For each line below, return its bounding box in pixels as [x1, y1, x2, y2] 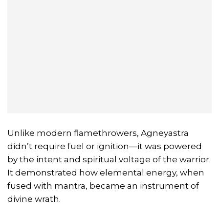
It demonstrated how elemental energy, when [7, 167, 204, 177]
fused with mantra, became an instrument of [7, 180, 199, 191]
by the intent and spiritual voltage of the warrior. [7, 154, 211, 164]
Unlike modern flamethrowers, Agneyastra [7, 128, 189, 138]
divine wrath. [7, 194, 61, 204]
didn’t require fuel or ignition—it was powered [7, 141, 202, 151]
